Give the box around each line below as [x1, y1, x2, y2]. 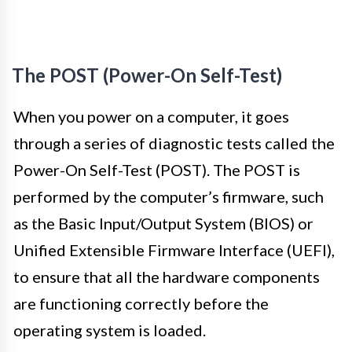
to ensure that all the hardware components [13, 266, 320, 286]
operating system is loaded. [13, 320, 206, 339]
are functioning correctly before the [13, 293, 269, 313]
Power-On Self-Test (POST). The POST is [13, 159, 300, 179]
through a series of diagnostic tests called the [13, 133, 335, 152]
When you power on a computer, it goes [13, 106, 289, 126]
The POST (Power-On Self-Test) [12, 63, 282, 86]
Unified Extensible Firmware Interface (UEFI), [13, 240, 335, 259]
